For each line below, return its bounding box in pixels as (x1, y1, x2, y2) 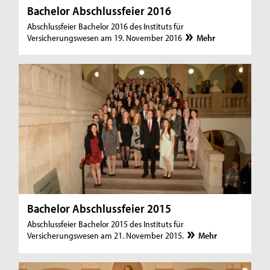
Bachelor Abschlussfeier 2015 (27, 201, 172, 216)
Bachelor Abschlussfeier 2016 (27, 2, 172, 18)
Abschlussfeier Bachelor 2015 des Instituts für (27, 218, 184, 230)
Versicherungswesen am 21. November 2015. (27, 230, 186, 242)
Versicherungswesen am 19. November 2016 (27, 31, 184, 43)
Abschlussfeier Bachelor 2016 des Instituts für (27, 20, 184, 32)
